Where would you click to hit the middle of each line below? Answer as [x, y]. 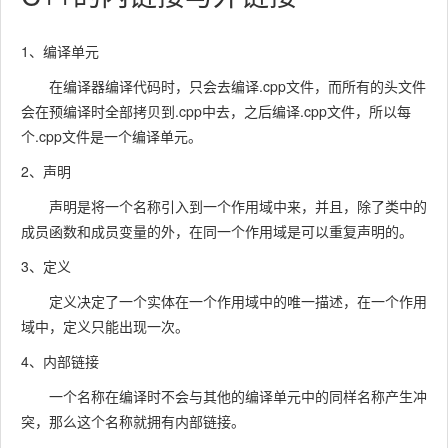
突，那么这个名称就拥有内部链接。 [133, 421]
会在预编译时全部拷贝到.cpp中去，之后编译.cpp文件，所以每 [216, 111]
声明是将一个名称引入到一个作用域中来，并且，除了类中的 [224, 206]
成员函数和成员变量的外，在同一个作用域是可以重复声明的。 [217, 231]
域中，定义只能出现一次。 [105, 326]
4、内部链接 [60, 361]
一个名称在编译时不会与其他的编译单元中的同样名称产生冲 [224, 396]
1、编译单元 [60, 51]
